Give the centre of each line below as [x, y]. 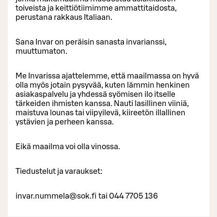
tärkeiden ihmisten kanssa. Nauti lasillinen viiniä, [102, 104]
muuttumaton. [41, 52]
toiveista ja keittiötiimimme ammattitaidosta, [96, 8]
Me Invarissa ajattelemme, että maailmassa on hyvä [107, 76]
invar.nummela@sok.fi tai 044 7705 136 [87, 196]
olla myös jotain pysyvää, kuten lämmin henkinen [103, 85]
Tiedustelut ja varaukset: [59, 172]
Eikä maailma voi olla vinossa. [68, 147]
